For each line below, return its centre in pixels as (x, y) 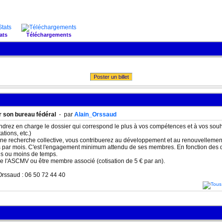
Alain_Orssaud (95, 114)
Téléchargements (49, 35)
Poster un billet (111, 77)
